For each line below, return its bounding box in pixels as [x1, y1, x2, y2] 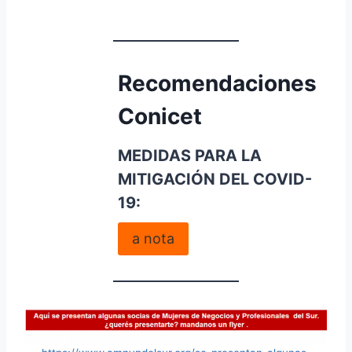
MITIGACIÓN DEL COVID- [117, 169, 312, 189]
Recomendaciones [117, 69, 317, 97]
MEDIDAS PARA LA [117, 145, 262, 165]
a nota [131, 230, 174, 247]
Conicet [117, 102, 202, 130]
